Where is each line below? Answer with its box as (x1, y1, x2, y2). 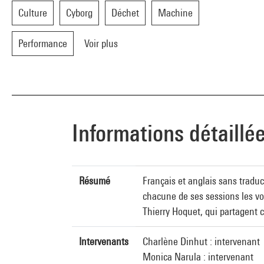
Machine (158, 6, 193, 19)
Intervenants (79, 235, 128, 247)
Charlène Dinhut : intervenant (143, 235, 260, 247)
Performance (18, 37, 67, 49)
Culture (18, 6, 47, 19)
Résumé (79, 174, 110, 187)
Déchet (111, 6, 139, 19)
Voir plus (84, 37, 118, 49)
